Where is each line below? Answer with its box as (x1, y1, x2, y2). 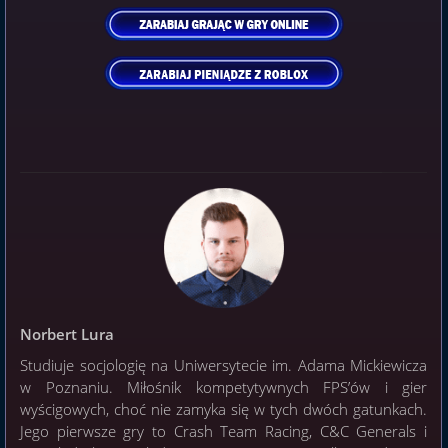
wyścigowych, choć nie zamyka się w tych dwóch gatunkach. (20, 399, 428, 420)
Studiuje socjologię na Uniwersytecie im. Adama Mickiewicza (20, 355, 428, 376)
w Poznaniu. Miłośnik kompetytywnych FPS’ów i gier (20, 377, 428, 398)
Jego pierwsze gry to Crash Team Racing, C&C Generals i (20, 421, 428, 442)
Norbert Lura (20, 324, 114, 346)
